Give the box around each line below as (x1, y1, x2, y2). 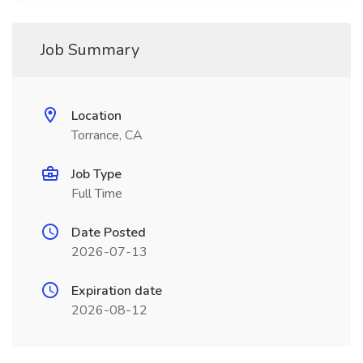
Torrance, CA (71, 126, 143, 144)
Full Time (71, 185, 122, 203)
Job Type (71, 165, 122, 183)
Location (71, 107, 122, 125)
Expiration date (71, 282, 162, 300)
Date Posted (71, 224, 146, 241)
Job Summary (41, 39, 139, 61)
